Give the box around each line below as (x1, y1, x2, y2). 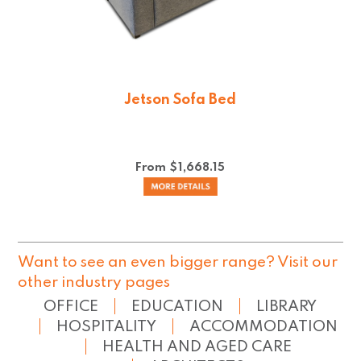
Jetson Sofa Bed (124, 93, 237, 107)
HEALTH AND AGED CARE (102, 339, 292, 355)
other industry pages (18, 275, 171, 291)
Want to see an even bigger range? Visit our (18, 255, 338, 271)
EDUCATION (131, 299, 224, 315)
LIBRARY (256, 299, 317, 315)
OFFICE (44, 299, 99, 315)
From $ (135, 161, 181, 173)
